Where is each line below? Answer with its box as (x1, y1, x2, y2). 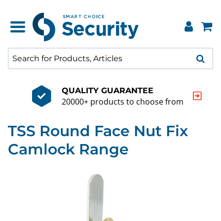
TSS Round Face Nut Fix (8, 122, 188, 140)
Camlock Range (8, 140, 129, 158)
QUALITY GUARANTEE (61, 85, 153, 95)
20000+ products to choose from (61, 96, 184, 107)
